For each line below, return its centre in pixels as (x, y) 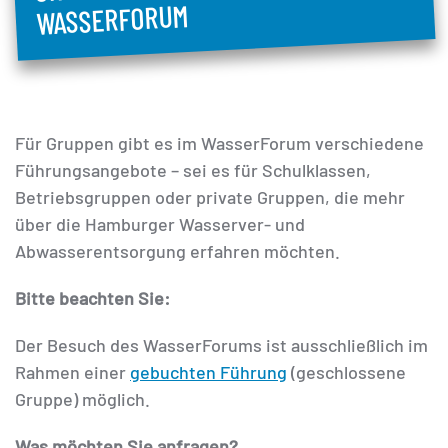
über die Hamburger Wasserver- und (160, 224)
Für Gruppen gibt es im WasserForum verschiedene (219, 143)
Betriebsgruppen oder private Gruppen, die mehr (210, 197)
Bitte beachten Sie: (92, 298)
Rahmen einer (72, 372)
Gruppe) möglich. (82, 399)
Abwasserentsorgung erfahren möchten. (177, 251)
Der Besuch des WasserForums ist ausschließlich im (221, 345)
